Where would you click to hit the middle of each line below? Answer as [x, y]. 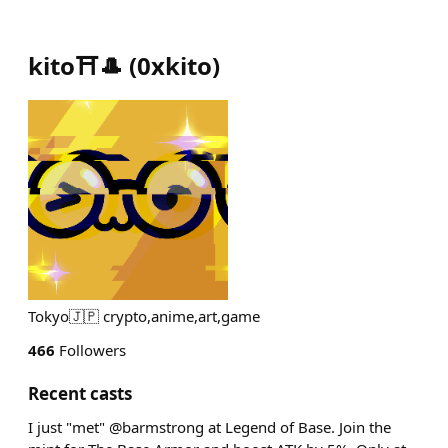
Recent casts [80, 393]
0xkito [174, 65]
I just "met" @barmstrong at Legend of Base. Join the [209, 427]
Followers [90, 350]
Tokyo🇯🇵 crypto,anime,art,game [144, 316]
